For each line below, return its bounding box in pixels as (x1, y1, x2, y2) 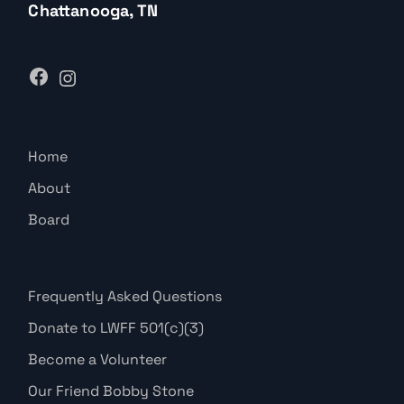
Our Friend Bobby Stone (28, 381, 195, 400)
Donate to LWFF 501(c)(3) (28, 317, 205, 337)
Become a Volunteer (28, 349, 168, 369)
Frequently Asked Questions (28, 286, 223, 306)
